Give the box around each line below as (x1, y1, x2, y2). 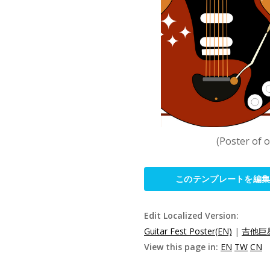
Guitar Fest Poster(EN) (144, 225, 232, 237)
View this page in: (144, 240, 221, 253)
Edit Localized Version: (144, 209, 239, 221)
